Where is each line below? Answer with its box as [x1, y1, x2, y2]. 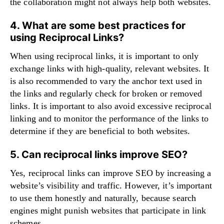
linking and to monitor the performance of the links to [10, 113, 209, 123]
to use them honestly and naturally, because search [10, 192, 196, 203]
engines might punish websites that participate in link [10, 205, 206, 215]
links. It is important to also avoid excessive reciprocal [10, 100, 211, 111]
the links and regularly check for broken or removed [10, 88, 202, 98]
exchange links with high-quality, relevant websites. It [10, 63, 209, 73]
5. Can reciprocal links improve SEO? [10, 148, 187, 160]
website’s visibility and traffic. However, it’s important [10, 180, 212, 190]
